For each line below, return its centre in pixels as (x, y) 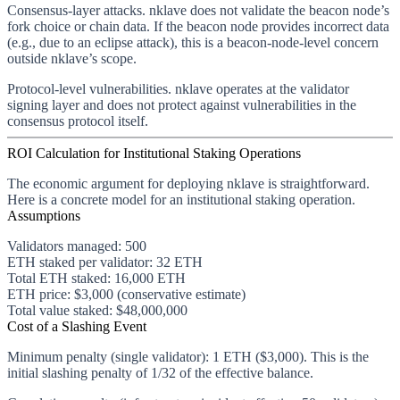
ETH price (37, 294)
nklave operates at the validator (260, 88)
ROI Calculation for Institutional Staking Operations (154, 153)
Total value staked (58, 310)
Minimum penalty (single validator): (108, 356)
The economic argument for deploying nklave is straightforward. (188, 183)
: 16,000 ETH (146, 278)
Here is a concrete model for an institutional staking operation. (181, 199)
